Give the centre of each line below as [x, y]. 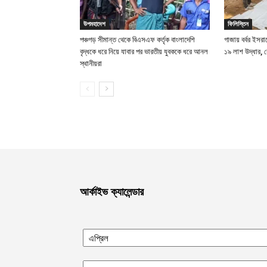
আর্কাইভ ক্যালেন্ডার [112, 192]
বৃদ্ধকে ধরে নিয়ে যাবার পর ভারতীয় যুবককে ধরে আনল [144, 52]
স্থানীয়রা [91, 63]
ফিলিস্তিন [238, 24]
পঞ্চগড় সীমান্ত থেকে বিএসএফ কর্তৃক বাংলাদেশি [137, 40]
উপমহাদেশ [94, 24]
